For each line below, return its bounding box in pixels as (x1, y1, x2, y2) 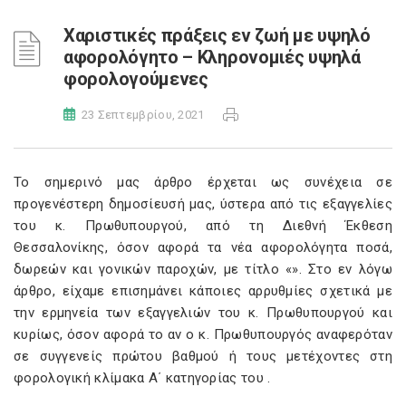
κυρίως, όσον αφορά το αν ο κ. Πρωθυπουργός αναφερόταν (14, 326, 392, 343)
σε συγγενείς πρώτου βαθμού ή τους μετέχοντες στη (14, 348, 392, 364)
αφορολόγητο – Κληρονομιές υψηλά (63, 46, 361, 68)
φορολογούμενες (63, 68, 208, 90)
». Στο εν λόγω (292, 261, 392, 277)
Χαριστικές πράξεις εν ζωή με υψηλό (63, 24, 371, 46)
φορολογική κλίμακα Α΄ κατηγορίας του (14, 370, 268, 386)
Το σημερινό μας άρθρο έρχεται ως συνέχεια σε (14, 174, 392, 190)
